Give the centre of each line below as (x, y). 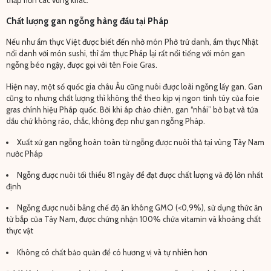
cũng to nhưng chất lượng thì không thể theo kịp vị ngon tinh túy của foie (132, 98)
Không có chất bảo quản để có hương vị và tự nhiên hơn (112, 252)
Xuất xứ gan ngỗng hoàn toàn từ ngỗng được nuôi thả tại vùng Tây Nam (140, 142)
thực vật (19, 231)
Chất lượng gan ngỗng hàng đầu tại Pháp (87, 21)
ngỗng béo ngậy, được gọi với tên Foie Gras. (81, 65)
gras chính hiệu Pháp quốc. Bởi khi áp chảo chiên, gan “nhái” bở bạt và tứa (132, 109)
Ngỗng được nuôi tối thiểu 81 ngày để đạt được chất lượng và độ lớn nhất (140, 175)
